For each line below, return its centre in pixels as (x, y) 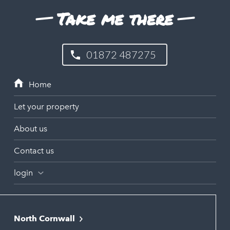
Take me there (115, 18)
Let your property (46, 106)
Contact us (34, 150)
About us (30, 128)
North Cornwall (44, 218)
